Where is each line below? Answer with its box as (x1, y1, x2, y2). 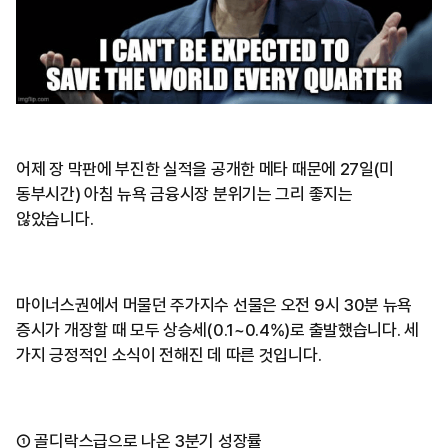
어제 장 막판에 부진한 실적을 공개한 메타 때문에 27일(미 (16, 159, 395, 180)
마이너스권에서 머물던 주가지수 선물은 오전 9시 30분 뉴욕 (16, 295, 413, 316)
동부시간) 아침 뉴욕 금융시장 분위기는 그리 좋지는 (16, 184, 353, 205)
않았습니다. (16, 209, 94, 230)
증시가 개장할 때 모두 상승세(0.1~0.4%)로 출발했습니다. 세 (16, 320, 419, 341)
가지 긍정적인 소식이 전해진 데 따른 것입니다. (16, 345, 322, 366)
